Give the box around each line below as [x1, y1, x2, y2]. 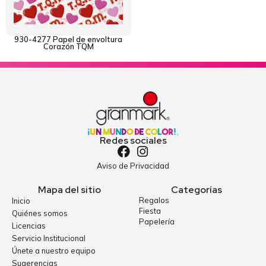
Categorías [171, 183, 222, 196]
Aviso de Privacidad [97, 160, 169, 170]
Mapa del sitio [38, 183, 101, 196]
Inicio [12, 195, 30, 205]
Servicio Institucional [12, 233, 85, 243]
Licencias [12, 220, 46, 230]
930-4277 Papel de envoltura [14, 34, 123, 44]
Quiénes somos [12, 208, 68, 218]
